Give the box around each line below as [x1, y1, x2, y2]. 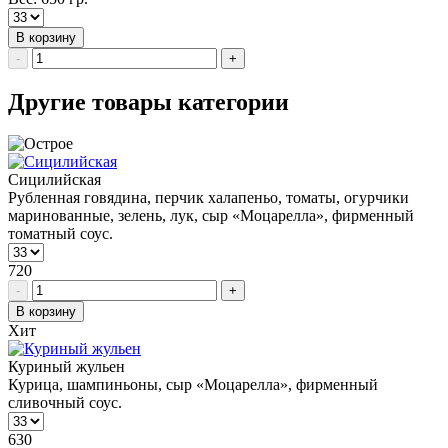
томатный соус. [8, 225, 113, 243]
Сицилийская [8, 171, 101, 189]
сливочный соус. [8, 394, 122, 412]
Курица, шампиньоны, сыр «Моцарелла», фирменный [8, 376, 378, 394]
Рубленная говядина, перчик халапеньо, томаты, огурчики [8, 189, 409, 207]
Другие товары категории [8, 88, 289, 115]
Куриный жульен [8, 358, 125, 376]
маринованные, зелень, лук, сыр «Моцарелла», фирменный [8, 207, 414, 225]
